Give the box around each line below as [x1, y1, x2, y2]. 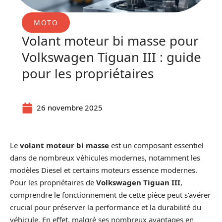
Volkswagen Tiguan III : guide [22, 48, 201, 66]
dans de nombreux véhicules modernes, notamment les [10, 153, 200, 163]
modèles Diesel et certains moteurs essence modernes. [10, 165, 197, 175]
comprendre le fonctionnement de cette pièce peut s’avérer [10, 190, 211, 200]
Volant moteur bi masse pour [22, 32, 199, 50]
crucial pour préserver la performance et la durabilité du [10, 202, 201, 212]
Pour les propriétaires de [10, 177, 96, 187]
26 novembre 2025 [37, 103, 103, 112]
